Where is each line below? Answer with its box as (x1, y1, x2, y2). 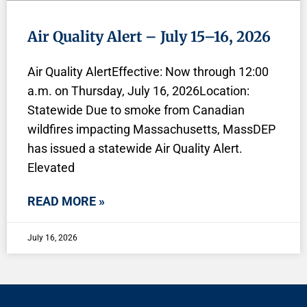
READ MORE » (27, 194, 105, 208)
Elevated (27, 160, 75, 175)
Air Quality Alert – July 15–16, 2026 (27, 27, 271, 46)
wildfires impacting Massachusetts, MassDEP (27, 122, 275, 136)
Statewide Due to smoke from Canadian (27, 103, 245, 117)
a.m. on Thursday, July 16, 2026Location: (27, 84, 249, 98)
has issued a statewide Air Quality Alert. (27, 141, 243, 156)
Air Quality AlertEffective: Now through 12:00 (27, 64, 269, 79)
